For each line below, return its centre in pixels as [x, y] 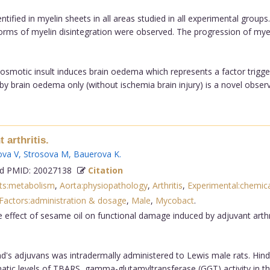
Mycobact [174, 200]
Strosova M [46, 154]
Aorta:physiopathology [103, 185]
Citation [105, 170]
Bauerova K [96, 154]
